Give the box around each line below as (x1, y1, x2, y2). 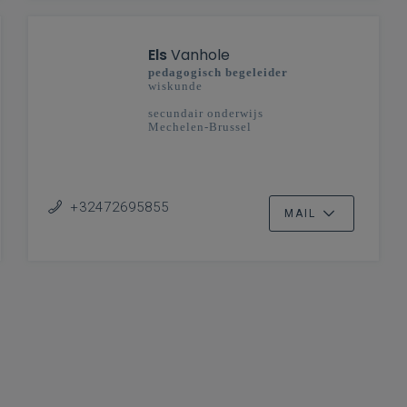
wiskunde (147, 78, 203, 93)
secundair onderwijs (147, 105, 263, 120)
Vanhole (166, 44, 230, 65)
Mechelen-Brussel (147, 119, 252, 134)
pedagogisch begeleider (147, 65, 288, 79)
